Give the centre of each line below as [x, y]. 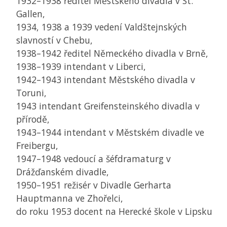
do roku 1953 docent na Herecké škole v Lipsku [114, 212]
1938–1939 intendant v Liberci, [81, 67]
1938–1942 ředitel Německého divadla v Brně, [112, 53]
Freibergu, [37, 146]
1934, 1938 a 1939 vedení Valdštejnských [102, 27]
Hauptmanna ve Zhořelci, [70, 198]
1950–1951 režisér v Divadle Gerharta [94, 185]
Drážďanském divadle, [63, 172]
